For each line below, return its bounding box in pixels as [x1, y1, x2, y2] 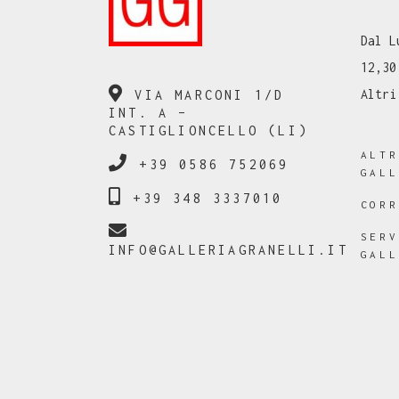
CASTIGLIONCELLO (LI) [109, 123, 308, 138]
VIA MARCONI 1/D [125, 87, 285, 102]
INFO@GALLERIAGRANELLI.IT [109, 242, 348, 257]
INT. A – [109, 105, 189, 120]
